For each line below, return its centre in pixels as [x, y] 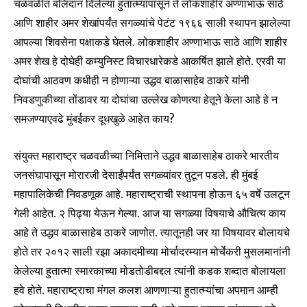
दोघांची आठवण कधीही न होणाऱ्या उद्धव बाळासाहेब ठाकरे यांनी [132, 80]
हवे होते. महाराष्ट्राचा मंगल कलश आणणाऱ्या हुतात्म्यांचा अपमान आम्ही [146, 290]
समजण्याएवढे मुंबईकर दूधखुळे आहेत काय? [94, 118]
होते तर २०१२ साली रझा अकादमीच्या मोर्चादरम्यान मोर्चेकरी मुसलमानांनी [152, 251]
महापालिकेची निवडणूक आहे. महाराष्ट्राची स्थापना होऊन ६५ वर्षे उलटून [152, 194]
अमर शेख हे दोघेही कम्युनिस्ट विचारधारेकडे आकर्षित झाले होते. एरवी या [150, 61]
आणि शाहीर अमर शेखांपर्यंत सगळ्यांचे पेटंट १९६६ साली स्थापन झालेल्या [152, 22]
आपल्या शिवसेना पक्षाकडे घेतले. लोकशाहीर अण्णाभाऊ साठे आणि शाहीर [150, 41]
